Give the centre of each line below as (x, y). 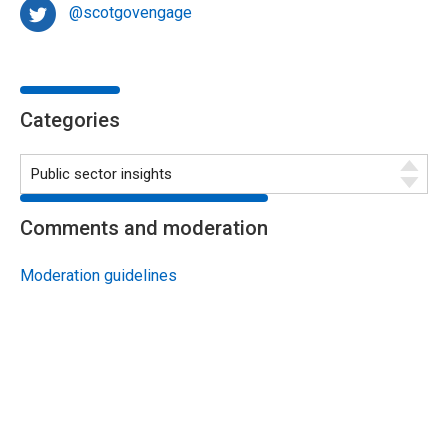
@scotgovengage (130, 13)
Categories (70, 120)
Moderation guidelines (98, 276)
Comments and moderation (144, 228)
